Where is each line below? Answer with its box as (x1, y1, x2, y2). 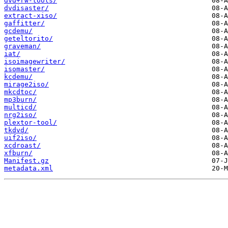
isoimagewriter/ (4, 58, 65, 66)
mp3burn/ (4, 96, 37, 104)
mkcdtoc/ (4, 88, 37, 96)
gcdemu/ (4, 27, 33, 35)
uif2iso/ (4, 134, 37, 142)
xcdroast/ (4, 141, 41, 150)
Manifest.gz (4, 157, 49, 165)
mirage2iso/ (4, 80, 49, 89)
